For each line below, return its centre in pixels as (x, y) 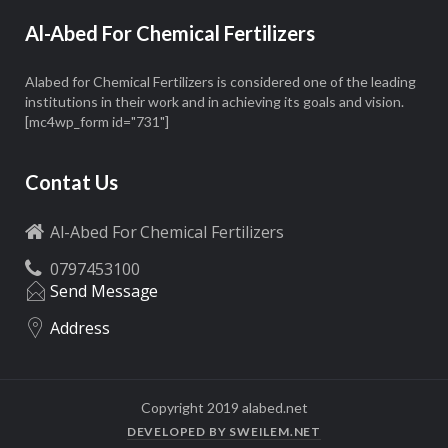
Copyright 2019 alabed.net (224, 407)
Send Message (104, 290)
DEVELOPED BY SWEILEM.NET (224, 431)
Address (80, 327)
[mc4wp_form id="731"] (97, 121)
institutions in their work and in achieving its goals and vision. (214, 101)
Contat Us (71, 181)
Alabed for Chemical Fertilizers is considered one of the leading (220, 81)
